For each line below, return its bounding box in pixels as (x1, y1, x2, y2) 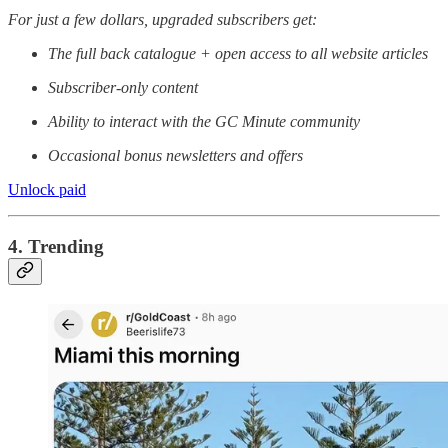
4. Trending (8, 236, 104, 258)
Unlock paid (8, 181, 86, 199)
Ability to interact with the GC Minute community (48, 113, 360, 131)
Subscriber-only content (48, 79, 198, 97)
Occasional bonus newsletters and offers (48, 147, 303, 165)
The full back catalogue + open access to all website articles (48, 45, 428, 63)
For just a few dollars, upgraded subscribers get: (8, 11, 317, 29)
